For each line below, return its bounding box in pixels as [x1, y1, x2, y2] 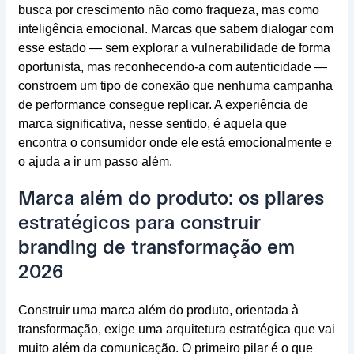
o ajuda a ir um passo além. [17, 155, 172, 169]
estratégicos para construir [17, 214, 261, 234]
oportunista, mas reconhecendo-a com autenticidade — [17, 60, 327, 74]
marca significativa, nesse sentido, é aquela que [17, 117, 287, 131]
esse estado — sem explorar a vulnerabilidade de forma [17, 41, 330, 55]
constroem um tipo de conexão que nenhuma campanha [17, 79, 333, 93]
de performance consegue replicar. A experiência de [17, 98, 308, 112]
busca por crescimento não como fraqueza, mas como [17, 3, 319, 17]
